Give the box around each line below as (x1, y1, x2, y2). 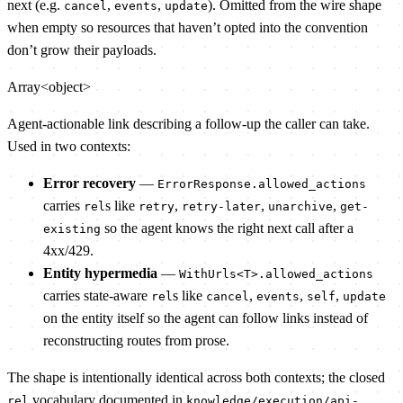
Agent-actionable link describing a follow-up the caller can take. (7, 116, 370, 132)
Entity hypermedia (43, 265, 157, 282)
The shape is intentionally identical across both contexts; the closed (7, 370, 385, 386)
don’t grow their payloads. (7, 42, 157, 58)
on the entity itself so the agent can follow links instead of (43, 310, 368, 327)
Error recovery (43, 175, 136, 192)
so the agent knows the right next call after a (101, 220, 354, 237)
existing (43, 222, 101, 237)
